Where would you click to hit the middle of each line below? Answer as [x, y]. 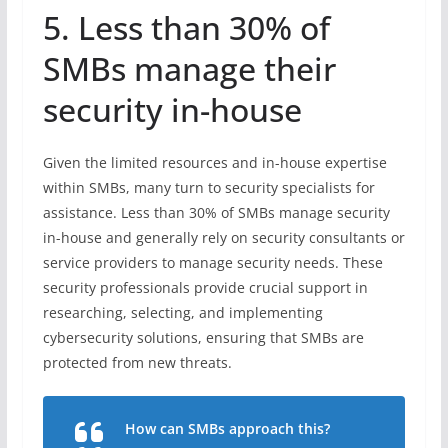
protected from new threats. [139, 362]
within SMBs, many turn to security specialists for [208, 187]
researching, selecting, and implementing [182, 312]
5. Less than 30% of [186, 27]
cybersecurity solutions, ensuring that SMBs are [203, 337]
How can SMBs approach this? [227, 428]
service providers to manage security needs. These [212, 262]
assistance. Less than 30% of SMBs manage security [216, 212]
